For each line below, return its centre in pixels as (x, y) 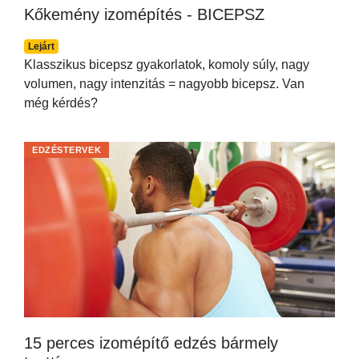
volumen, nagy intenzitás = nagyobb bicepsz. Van (164, 84)
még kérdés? (61, 103)
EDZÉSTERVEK (67, 150)
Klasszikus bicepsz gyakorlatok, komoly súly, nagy (167, 65)
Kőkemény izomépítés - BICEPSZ (144, 15)
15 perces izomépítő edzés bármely (151, 343)
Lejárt (41, 47)
